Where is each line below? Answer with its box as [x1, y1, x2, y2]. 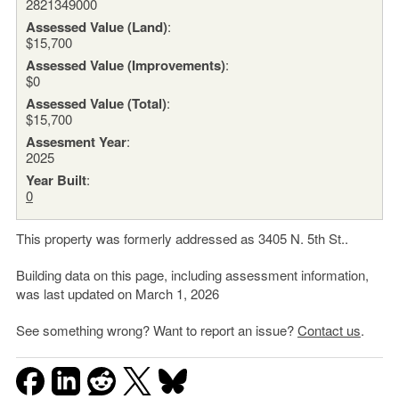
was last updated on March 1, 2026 [15, 283, 219, 303]
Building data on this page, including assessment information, [15, 265, 369, 284]
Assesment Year [25, 131, 126, 151]
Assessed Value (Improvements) [25, 54, 225, 75]
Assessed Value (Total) [25, 93, 167, 113]
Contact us [297, 320, 361, 339]
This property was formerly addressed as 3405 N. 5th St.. [15, 228, 348, 248]
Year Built [25, 169, 86, 190]
